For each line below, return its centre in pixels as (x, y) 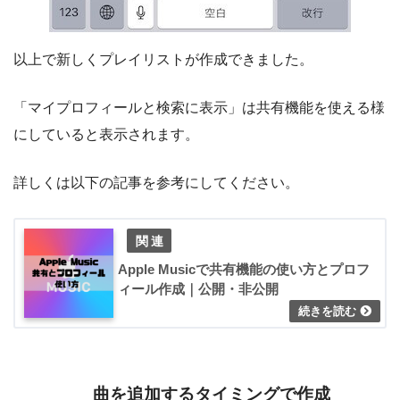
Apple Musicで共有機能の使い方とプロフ (244, 269)
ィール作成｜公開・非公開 (198, 288)
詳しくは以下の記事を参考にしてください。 (156, 182)
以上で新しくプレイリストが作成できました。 (163, 59)
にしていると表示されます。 (106, 134)
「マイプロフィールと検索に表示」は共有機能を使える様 (199, 107)
